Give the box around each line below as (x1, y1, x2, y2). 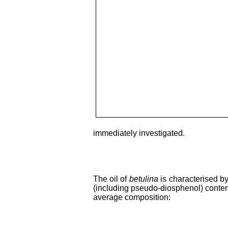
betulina (129, 174, 158, 183)
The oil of (93, 174, 129, 183)
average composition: (93, 192, 170, 202)
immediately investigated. (93, 128, 185, 137)
